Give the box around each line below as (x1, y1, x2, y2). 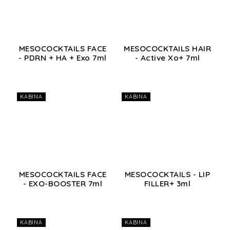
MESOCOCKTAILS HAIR (124, 43, 211, 53)
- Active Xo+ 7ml (135, 52, 200, 63)
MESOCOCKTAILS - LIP (124, 169, 210, 180)
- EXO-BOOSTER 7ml (23, 179, 103, 189)
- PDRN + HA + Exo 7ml (18, 52, 107, 63)
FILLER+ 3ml (144, 179, 191, 189)
